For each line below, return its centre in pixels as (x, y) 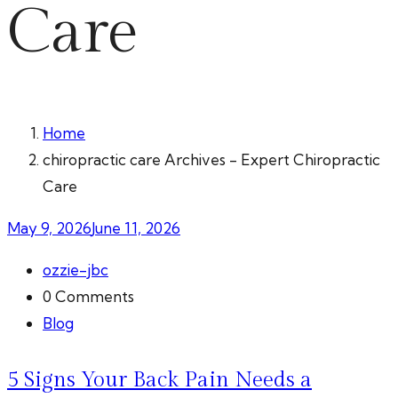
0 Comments (88, 297)
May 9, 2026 (49, 228)
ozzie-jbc (76, 270)
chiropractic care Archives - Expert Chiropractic (211, 160)
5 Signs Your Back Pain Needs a (159, 381)
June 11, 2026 (136, 228)
